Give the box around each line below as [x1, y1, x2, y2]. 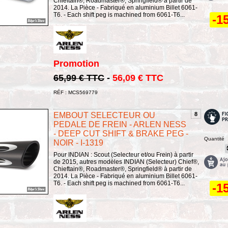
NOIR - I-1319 [53, 138, 103, 147]
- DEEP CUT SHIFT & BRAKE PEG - [53, 129, 188, 138]
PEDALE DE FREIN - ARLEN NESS [53, 120, 186, 129]
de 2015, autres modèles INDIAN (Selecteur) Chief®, [53, 158, 199, 165]
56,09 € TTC [112, 72, 163, 83]
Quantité [204, 135, 224, 141]
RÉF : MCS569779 [53, 89, 98, 95]
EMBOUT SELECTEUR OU [53, 110, 155, 120]
